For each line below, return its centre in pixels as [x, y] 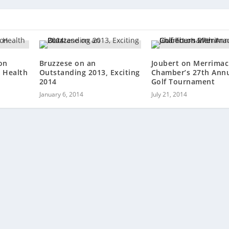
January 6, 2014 [61, 95]
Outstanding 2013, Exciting [89, 73]
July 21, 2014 [169, 95]
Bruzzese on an [67, 63]
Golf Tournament [183, 82]
